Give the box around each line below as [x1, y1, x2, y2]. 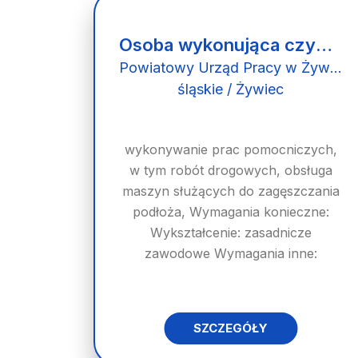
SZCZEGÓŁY [193, 320, 268, 336]
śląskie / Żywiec [177, 81, 284, 97]
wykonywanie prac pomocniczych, [124, 141, 337, 157]
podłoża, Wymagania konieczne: [132, 204, 329, 220]
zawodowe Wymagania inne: [144, 245, 317, 261]
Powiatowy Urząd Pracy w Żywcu [330, 59, 342, 76]
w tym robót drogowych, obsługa [129, 162, 332, 178]
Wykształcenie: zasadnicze [149, 225, 312, 241]
